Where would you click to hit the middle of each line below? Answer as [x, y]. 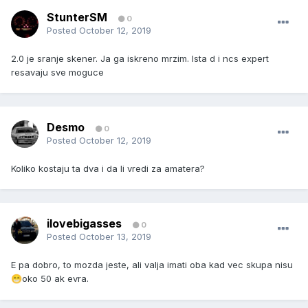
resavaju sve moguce [59, 73]
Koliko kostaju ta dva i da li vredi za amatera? [108, 169]
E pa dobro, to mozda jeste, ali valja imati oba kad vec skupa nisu [152, 265]
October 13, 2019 [115, 237]
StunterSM [77, 18]
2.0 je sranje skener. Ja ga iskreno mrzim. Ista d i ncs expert [140, 59]
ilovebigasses [84, 224]
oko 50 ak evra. [55, 279]
